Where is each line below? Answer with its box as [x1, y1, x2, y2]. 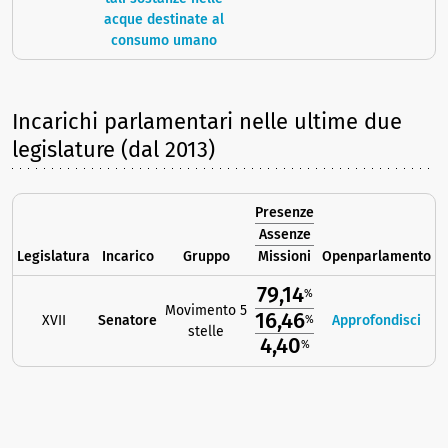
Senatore [98, 312, 157, 330]
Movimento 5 [165, 302, 247, 320]
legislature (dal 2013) [12, 136, 215, 164]
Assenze [258, 226, 311, 244]
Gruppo [182, 248, 230, 266]
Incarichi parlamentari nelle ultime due [12, 108, 402, 136]
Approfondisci [332, 312, 421, 330]
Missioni [258, 248, 311, 266]
